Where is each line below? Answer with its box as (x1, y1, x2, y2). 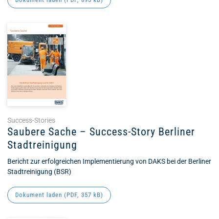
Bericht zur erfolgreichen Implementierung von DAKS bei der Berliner (7, 157, 211, 165)
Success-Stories (7, 116, 55, 124)
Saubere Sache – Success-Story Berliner (7, 126, 195, 138)
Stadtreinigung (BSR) (7, 168, 71, 175)
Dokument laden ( (15, 191, 66, 198)
